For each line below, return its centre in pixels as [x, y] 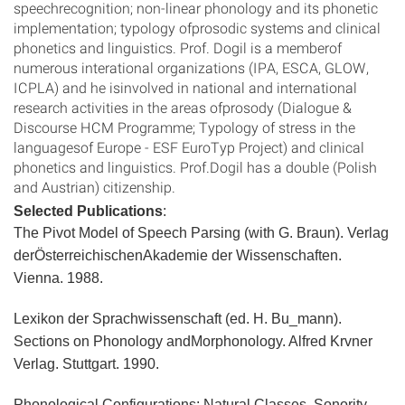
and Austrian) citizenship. [94, 187]
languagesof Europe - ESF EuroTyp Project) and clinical [189, 147]
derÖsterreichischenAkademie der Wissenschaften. [178, 255]
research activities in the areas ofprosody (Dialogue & [183, 107]
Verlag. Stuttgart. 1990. [86, 364]
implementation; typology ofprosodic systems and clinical [197, 28]
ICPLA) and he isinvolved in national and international [185, 87]
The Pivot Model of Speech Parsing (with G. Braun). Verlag [201, 233]
